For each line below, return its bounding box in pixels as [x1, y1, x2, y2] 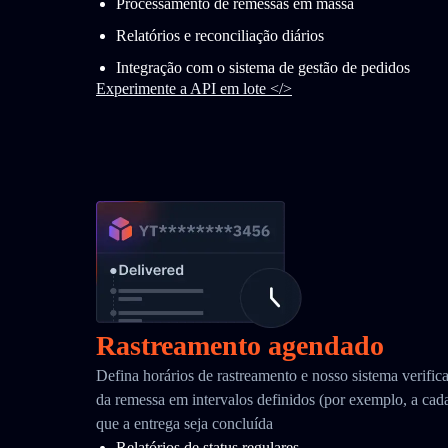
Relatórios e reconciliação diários [116, 27, 324, 44]
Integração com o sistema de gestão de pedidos [116, 59, 410, 76]
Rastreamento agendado [96, 330, 384, 361]
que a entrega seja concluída [96, 415, 273, 432]
